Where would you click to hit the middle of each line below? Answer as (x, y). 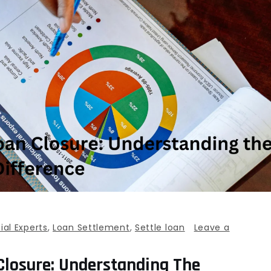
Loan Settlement (91, 228)
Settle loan (160, 228)
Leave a (212, 228)
